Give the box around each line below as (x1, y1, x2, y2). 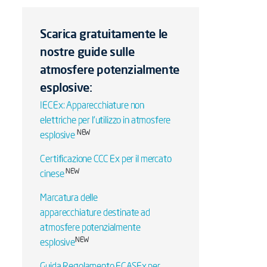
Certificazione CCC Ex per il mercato (40, 155, 172, 164)
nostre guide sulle (40, 44, 135, 59)
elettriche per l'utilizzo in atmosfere (40, 116, 171, 126)
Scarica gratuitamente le (40, 26, 167, 41)
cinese (40, 170, 66, 179)
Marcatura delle (40, 194, 98, 203)
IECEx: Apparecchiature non (40, 101, 145, 111)
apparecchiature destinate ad (40, 209, 150, 218)
